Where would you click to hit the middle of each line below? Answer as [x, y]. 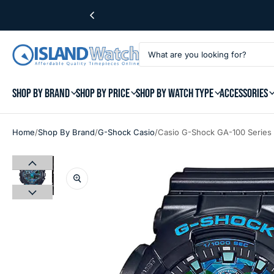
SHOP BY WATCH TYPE [175, 94]
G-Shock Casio [126, 132]
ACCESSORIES [244, 94]
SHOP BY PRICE [103, 94]
